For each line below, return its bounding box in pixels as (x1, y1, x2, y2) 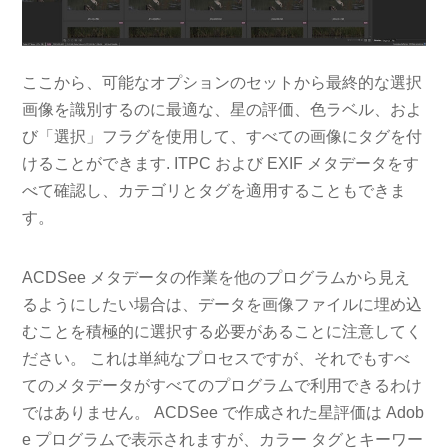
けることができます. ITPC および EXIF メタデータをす (22, 155, 420, 173)
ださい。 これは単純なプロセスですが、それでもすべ (22, 350, 411, 368)
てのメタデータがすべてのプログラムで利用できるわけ (22, 377, 423, 395)
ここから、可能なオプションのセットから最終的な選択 (22, 74, 423, 92)
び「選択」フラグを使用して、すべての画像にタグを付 (22, 128, 423, 146)
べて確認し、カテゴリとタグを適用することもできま (22, 182, 407, 200)
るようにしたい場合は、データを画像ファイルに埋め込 (22, 296, 423, 314)
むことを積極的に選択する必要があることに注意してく (22, 323, 423, 341)
